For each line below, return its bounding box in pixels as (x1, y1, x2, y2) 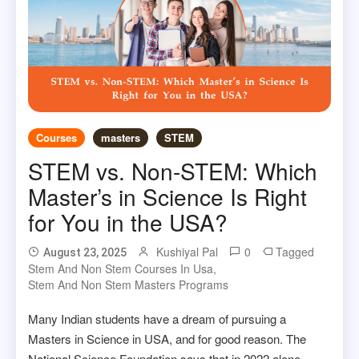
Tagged (276, 243, 315, 260)
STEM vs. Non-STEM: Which (28, 154, 318, 187)
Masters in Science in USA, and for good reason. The (28, 329, 307, 347)
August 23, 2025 (43, 245, 127, 259)
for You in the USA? (28, 205, 228, 238)
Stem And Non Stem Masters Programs (28, 276, 229, 292)
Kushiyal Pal (156, 243, 219, 260)
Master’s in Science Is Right (28, 179, 308, 212)
